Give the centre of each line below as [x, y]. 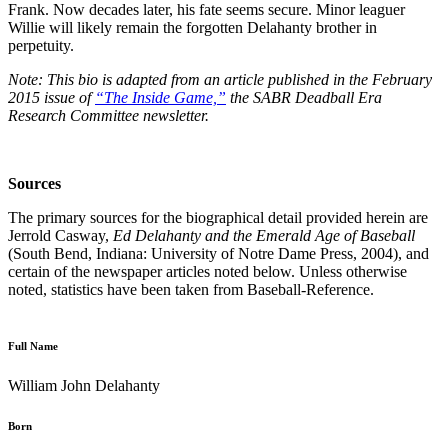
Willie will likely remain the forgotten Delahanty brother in [192, 27]
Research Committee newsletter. [108, 115]
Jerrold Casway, [60, 235]
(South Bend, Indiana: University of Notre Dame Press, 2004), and [218, 253]
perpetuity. [41, 45]
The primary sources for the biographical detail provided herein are [218, 217]
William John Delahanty [84, 385]
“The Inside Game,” [160, 97]
